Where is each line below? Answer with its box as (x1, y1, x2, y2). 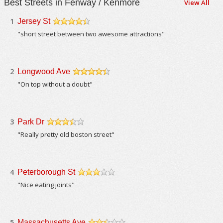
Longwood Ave (17, 67, 71, 76)
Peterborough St (17, 168, 76, 176)
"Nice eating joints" (17, 180, 75, 189)
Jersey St (17, 17, 51, 25)
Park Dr (17, 117, 45, 126)
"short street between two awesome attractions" (17, 29, 165, 38)
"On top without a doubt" (17, 80, 93, 89)
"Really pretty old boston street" (17, 130, 115, 139)
